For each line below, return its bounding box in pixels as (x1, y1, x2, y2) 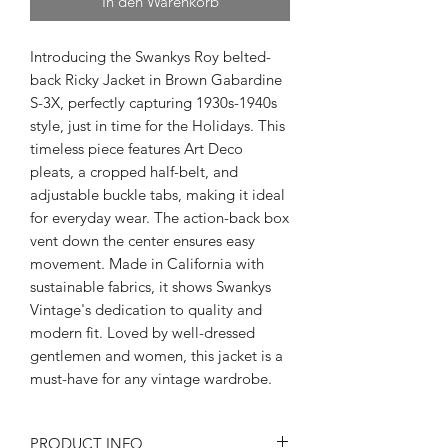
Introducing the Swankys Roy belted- (30, 46, 271, 66)
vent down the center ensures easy (30, 230, 255, 250)
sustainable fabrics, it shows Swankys (30, 276, 271, 296)
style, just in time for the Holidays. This (30, 115, 285, 135)
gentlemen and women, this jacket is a (30, 345, 283, 365)
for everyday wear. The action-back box (30, 207, 289, 227)
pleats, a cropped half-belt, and (30, 161, 238, 181)
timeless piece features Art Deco (30, 138, 243, 158)
